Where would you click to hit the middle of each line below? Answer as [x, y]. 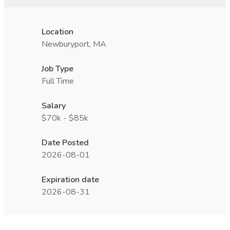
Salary [54, 106]
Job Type [57, 69]
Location [57, 32]
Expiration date [70, 180]
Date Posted [65, 143]
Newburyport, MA [74, 44]
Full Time [58, 81]
